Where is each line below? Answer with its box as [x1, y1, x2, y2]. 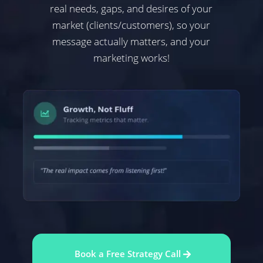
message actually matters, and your [52, 35, 211, 49]
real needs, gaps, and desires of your [50, 2, 213, 16]
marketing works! [93, 51, 170, 65]
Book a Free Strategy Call [74, 248, 181, 260]
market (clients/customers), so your [52, 18, 211, 32]
